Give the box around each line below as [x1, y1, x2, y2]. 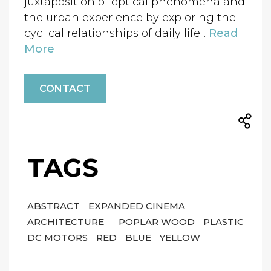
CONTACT [39, 83, 91, 94]
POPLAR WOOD [119, 216, 197, 227]
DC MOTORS [27, 232, 90, 243]
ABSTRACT [27, 200, 82, 212]
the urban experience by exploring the [24, 11, 236, 24]
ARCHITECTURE [27, 216, 106, 227]
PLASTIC [203, 216, 244, 227]
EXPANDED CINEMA [88, 200, 185, 212]
